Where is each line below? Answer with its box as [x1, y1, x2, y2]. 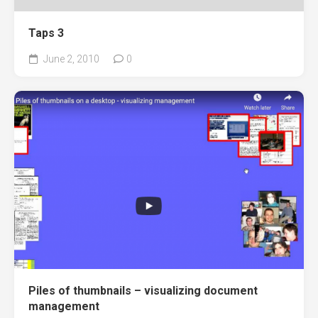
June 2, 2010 [41, 53, 99, 65]
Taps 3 [28, 26, 64, 40]
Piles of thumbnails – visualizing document [28, 284, 258, 298]
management [28, 300, 99, 314]
